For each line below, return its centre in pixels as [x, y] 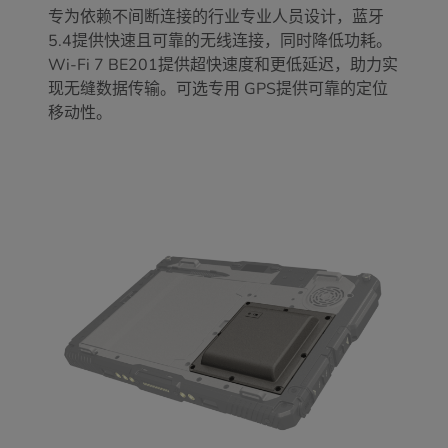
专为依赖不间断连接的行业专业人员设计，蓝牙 [216, 16]
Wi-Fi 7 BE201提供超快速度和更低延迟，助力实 [223, 64]
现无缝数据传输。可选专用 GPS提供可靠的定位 [218, 88]
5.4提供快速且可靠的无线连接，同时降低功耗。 [220, 40]
